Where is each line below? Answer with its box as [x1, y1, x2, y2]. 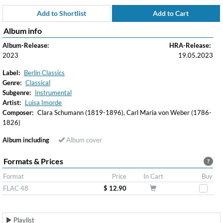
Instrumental [35, 89, 72, 97]
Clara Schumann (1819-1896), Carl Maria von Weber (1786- [36, 109, 212, 116]
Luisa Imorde [25, 99, 62, 107]
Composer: [2, 109, 33, 116]
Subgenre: [2, 89, 31, 97]
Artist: [2, 99, 21, 107]
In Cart [143, 172, 163, 180]
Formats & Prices [3, 156, 63, 166]
